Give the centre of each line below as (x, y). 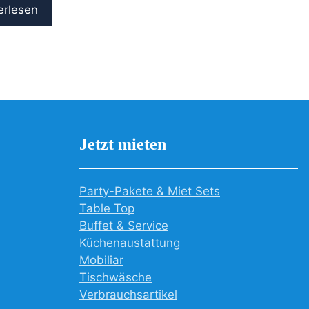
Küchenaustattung (130, 243)
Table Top (107, 209)
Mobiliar (101, 260)
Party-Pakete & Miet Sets (150, 191)
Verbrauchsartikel (128, 295)
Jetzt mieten (123, 144)
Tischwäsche (116, 278)
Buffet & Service (124, 226)
